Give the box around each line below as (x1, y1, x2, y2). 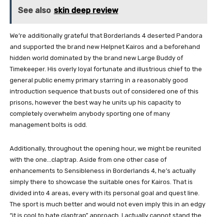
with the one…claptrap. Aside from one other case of (10, 156, 167, 164)
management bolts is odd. (10, 121, 87, 129)
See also (18, 6, 51, 15)
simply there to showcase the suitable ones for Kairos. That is (10, 178, 193, 186)
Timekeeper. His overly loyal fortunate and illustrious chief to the (10, 65, 202, 73)
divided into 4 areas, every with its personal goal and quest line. (10, 189, 200, 197)
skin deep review (54, 6, 118, 15)
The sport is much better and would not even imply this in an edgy (10, 201, 205, 208)
